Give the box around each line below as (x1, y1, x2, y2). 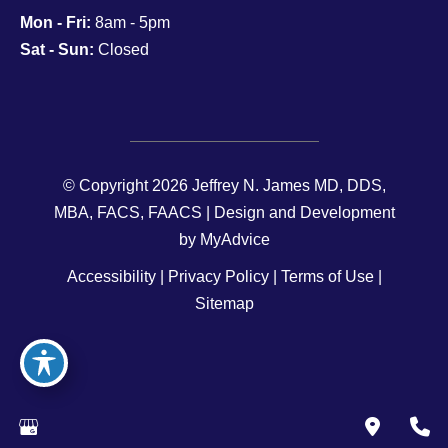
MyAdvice (199, 230, 270, 249)
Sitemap (194, 294, 254, 313)
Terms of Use (280, 267, 374, 286)
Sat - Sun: (20, 39, 94, 58)
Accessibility (66, 267, 156, 286)
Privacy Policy (167, 267, 269, 286)
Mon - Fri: (20, 12, 91, 31)
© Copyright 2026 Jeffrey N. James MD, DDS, (62, 176, 386, 195)
